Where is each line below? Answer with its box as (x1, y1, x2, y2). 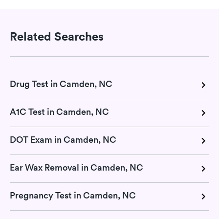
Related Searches (10, 29, 104, 44)
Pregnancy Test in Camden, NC (10, 189, 136, 201)
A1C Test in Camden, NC (10, 106, 109, 117)
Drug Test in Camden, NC (10, 78, 112, 89)
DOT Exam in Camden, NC (10, 133, 116, 145)
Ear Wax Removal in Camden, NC (10, 161, 143, 173)
